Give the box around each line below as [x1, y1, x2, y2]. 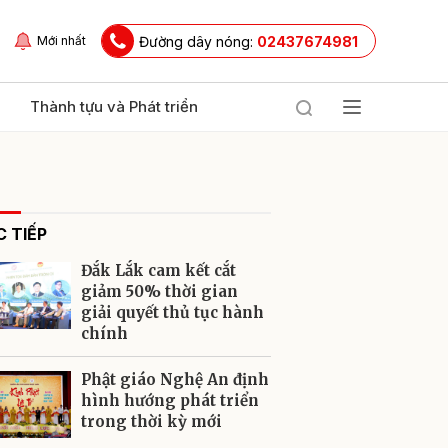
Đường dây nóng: [139, 32, 257, 50]
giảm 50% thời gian [81, 282, 238, 301]
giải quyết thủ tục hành [81, 303, 264, 322]
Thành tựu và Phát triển [30, 97, 198, 116]
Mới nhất [37, 33, 86, 48]
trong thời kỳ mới [81, 412, 222, 431]
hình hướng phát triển [81, 391, 259, 410]
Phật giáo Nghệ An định [81, 370, 269, 389]
